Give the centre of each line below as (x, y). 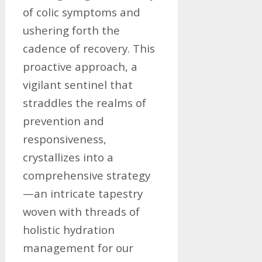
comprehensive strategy (86, 175)
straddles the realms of (84, 103)
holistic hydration (68, 230)
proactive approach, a (80, 66)
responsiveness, (64, 139)
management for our (78, 248)
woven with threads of (81, 211)
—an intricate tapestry (82, 193)
